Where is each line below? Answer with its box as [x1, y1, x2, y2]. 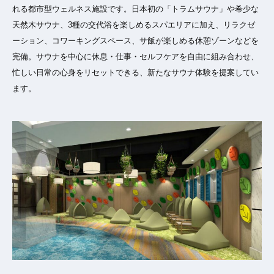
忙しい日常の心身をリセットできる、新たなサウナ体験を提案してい [12, 67, 259, 77]
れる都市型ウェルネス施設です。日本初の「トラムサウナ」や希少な [12, 4, 259, 13]
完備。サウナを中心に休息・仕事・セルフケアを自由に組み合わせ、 [12, 51, 259, 61]
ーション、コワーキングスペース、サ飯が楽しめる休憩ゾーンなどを [12, 35, 259, 45]
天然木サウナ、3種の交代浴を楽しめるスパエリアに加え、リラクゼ [12, 20, 255, 29]
